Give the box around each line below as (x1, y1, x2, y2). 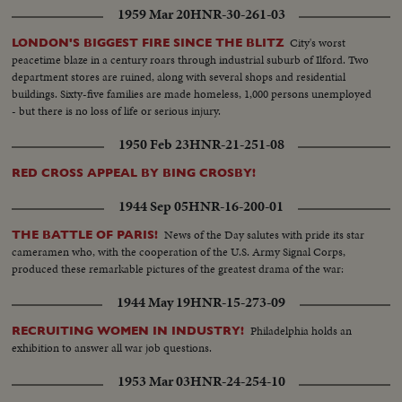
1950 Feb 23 (118, 135, 189, 155)
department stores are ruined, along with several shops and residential (12, 68, 346, 86)
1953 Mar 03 (117, 371, 190, 392)
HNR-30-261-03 (189, 4, 285, 25)
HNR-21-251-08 (188, 135, 284, 155)
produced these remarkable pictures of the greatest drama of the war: (12, 260, 345, 278)
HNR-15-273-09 (190, 293, 285, 313)
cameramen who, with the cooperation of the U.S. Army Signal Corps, (12, 243, 346, 261)
